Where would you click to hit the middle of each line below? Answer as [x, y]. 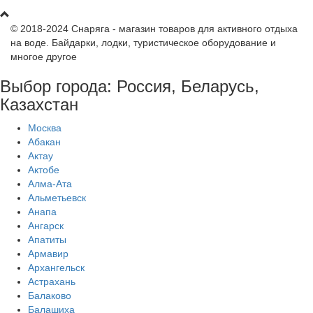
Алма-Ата [50, 183]
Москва [45, 128]
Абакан [44, 141]
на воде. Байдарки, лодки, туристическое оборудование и [143, 42]
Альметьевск [57, 197]
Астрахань [52, 281]
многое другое [44, 56]
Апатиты [47, 239]
